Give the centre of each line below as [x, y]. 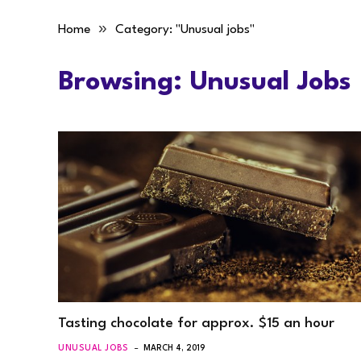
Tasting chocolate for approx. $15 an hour [196, 323]
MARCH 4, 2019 [174, 348]
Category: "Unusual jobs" [185, 30]
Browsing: [124, 83]
